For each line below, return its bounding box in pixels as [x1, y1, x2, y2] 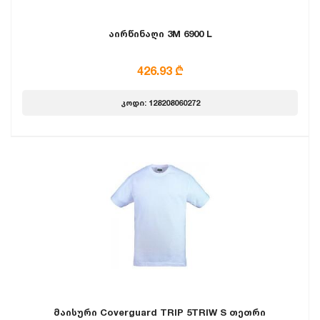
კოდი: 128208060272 [120, 98, 200, 108]
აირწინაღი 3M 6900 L [108, 28, 212, 39]
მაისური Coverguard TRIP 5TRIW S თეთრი [54, 306, 266, 318]
